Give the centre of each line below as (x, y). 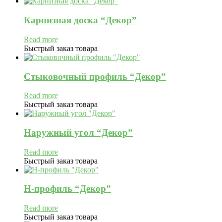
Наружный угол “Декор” (78, 132)
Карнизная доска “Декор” (80, 20)
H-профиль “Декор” (67, 189)
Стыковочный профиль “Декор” (95, 76)
